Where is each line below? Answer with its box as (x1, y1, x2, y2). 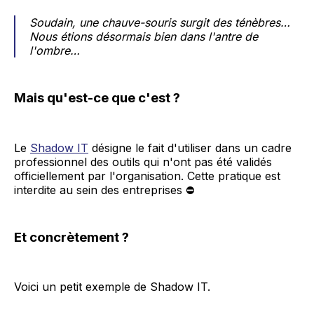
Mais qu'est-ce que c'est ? (14, 90, 180, 106)
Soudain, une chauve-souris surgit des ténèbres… (29, 15, 290, 29)
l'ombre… (29, 43, 80, 57)
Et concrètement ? (14, 228, 129, 245)
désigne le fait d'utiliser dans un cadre (88, 140, 292, 155)
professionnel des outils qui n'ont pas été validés (14, 154, 272, 169)
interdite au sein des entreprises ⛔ (14, 182, 195, 197)
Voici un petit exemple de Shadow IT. (14, 280, 210, 294)
